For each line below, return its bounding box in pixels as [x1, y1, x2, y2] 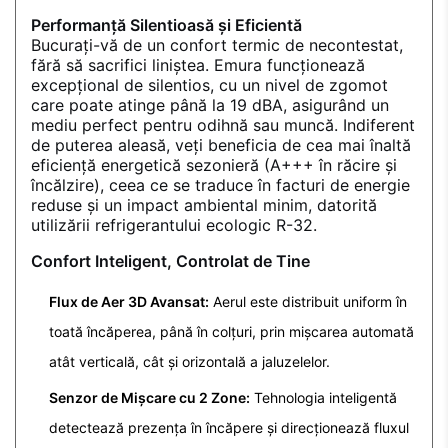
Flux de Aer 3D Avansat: [49, 293, 209, 311]
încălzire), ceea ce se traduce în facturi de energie [31, 175, 410, 196]
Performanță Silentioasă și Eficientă [31, 15, 302, 36]
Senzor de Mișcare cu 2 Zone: [49, 389, 250, 407]
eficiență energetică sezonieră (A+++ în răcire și [31, 155, 397, 176]
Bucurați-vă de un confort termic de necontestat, [31, 35, 403, 56]
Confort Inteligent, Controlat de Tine [31, 251, 310, 272]
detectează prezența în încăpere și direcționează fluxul [49, 419, 409, 437]
